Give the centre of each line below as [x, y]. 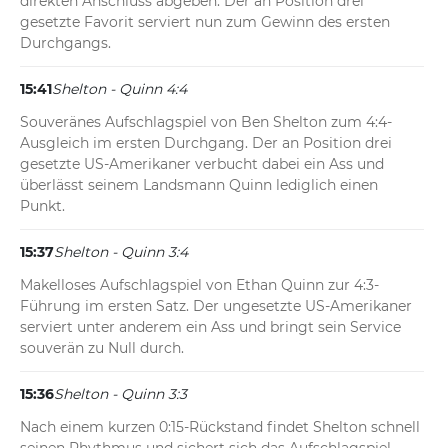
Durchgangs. [65, 43]
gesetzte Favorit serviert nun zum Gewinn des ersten [205, 22]
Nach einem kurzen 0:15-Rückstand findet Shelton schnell [220, 427]
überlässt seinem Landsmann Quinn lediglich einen [199, 185]
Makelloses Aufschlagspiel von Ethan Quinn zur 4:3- [199, 285]
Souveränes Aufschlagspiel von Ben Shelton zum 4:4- [206, 122]
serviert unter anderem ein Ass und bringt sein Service [210, 327]
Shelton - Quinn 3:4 [121, 252]
